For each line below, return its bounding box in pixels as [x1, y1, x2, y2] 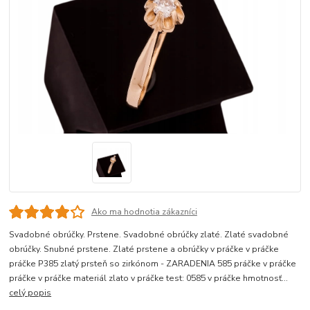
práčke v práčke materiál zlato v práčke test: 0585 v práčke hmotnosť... [9, 272, 289, 284]
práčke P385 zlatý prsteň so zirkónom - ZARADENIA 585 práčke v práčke [9, 257, 297, 269]
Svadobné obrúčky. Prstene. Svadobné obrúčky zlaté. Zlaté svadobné [9, 228, 289, 240]
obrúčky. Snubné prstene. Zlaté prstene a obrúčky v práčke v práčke [9, 243, 280, 255]
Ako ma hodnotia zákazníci [91, 206, 197, 217]
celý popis [9, 286, 52, 298]
